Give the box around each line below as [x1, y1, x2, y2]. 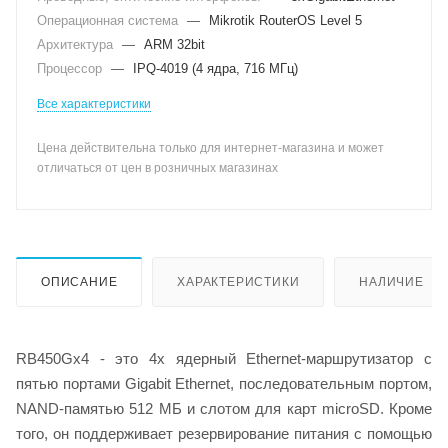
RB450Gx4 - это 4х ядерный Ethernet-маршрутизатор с [16, 349, 432, 367]
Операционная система [37, 13, 182, 28]
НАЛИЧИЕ [359, 274, 424, 289]
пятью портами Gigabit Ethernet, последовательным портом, [16, 374, 432, 392]
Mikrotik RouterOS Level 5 [209, 13, 362, 28]
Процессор [37, 61, 106, 76]
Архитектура [37, 37, 117, 52]
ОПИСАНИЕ [41, 274, 118, 289]
